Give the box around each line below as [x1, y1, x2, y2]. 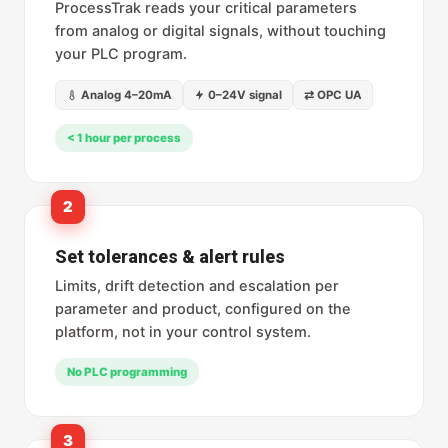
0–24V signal [205, 88, 282, 103]
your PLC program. [55, 45, 187, 64]
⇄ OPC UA [304, 88, 362, 103]
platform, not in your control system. [55, 323, 311, 342]
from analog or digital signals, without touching [55, 22, 386, 41]
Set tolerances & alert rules [55, 246, 285, 268]
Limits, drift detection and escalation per [55, 277, 339, 296]
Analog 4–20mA [77, 88, 172, 103]
